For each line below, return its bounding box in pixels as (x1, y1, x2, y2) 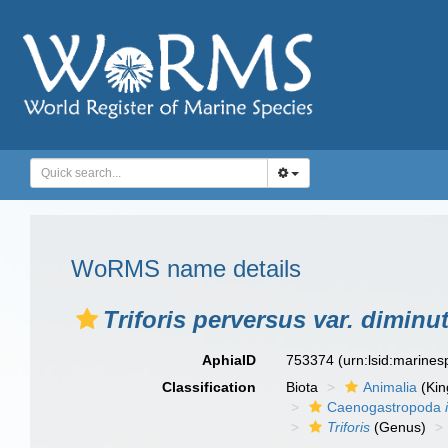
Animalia (363, 379, 418, 395)
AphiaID (202, 352, 257, 368)
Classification (162, 379, 257, 395)
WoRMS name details (71, 255, 301, 282)
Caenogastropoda (327, 399, 446, 415)
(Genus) (370, 419, 427, 435)
